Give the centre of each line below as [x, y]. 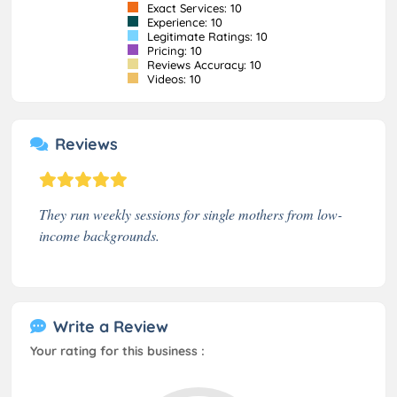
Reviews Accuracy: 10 [202, 64]
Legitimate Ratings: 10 [205, 36]
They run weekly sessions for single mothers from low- [191, 214]
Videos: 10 [172, 78]
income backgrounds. [99, 235]
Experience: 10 [183, 22]
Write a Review [111, 326]
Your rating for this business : [117, 350]
